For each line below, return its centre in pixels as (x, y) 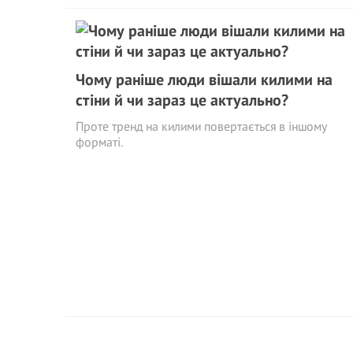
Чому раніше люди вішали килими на (204, 80)
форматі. (99, 142)
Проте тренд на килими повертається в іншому (201, 126)
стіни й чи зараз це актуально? (182, 100)
